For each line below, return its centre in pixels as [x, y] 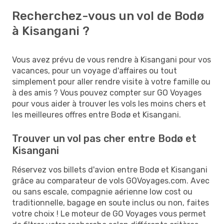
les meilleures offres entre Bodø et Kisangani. [96, 114]
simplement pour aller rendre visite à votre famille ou [111, 81]
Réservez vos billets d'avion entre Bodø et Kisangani [110, 169]
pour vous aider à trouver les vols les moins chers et [109, 103]
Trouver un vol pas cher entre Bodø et [104, 138]
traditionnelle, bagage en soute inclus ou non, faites [110, 202]
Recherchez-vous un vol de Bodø [108, 16]
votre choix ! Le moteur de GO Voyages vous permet [109, 213]
